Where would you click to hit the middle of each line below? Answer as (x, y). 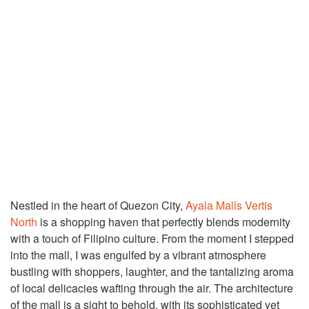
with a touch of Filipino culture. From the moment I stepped (152, 238)
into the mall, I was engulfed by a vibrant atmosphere (138, 255)
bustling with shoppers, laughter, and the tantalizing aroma (152, 271)
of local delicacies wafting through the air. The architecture (152, 288)
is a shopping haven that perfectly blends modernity (164, 222)
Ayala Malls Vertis (229, 205)
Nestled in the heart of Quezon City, (98, 205)
